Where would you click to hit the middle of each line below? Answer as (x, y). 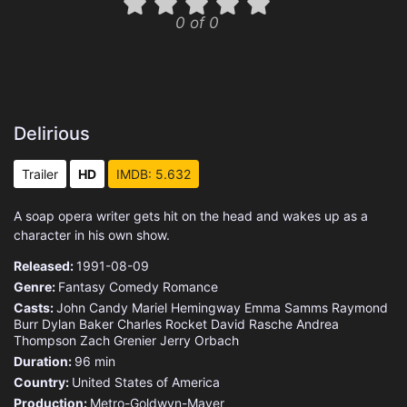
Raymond (360, 308)
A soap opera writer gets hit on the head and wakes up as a (191, 216)
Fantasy (82, 287)
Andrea (318, 324)
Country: (43, 382)
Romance (190, 287)
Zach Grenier (118, 340)
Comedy (134, 287)
